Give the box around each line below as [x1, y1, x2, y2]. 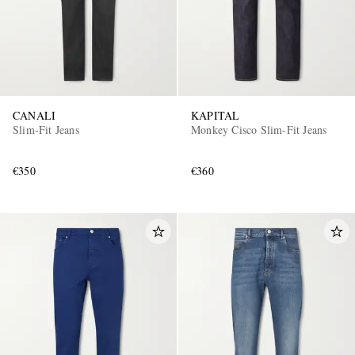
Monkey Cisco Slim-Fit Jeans [191, 121, 327, 137]
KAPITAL [191, 107, 240, 123]
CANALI [13, 107, 56, 123]
